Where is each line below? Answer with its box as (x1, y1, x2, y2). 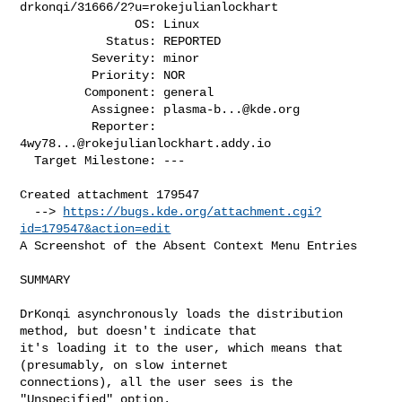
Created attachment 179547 (20, 187, 200, 202)
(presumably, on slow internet (20, 357, 229, 372)
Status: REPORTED (20, 33, 107, 48)
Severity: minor (20, 50, 92, 66)
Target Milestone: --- (20, 153, 35, 168)
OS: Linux (20, 16, 135, 31)
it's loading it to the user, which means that (20, 340, 344, 355)
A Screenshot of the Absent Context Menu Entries (20, 238, 358, 253)
